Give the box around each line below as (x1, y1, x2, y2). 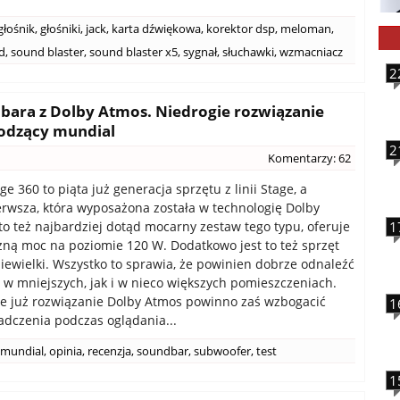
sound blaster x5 (89, 44, 178, 60)
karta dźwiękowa (112, 21, 201, 37)
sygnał (183, 44, 217, 60)
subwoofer (194, 343, 251, 359)
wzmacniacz (279, 44, 343, 60)
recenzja (87, 343, 131, 359)
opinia (49, 343, 82, 359)
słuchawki (222, 44, 274, 60)
